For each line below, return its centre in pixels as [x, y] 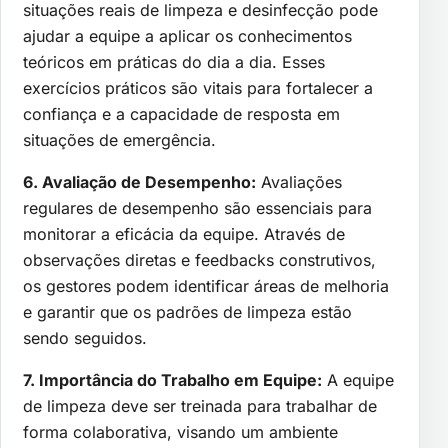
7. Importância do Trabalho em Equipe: [172, 379]
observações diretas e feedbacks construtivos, [199, 259]
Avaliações [299, 181]
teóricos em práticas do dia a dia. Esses [174, 61]
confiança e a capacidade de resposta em [181, 113]
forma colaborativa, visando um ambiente [180, 431]
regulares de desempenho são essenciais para [197, 207]
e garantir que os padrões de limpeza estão [187, 311]
